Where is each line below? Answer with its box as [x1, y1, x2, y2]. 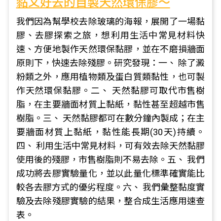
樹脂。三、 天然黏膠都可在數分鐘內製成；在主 [16, 113, 205, 123]
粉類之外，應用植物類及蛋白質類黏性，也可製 [16, 72, 205, 82]
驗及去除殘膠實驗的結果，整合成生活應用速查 [16, 196, 205, 206]
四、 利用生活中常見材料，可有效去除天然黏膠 [16, 141, 205, 151]
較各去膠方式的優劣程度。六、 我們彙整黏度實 [16, 182, 205, 192]
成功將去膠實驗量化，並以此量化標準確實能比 [16, 168, 205, 179]
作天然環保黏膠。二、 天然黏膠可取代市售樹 [16, 85, 205, 96]
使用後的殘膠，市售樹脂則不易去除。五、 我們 [16, 154, 205, 165]
